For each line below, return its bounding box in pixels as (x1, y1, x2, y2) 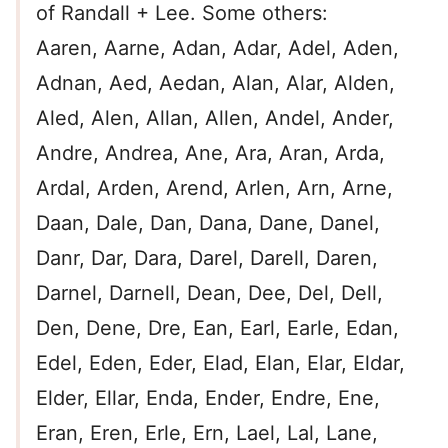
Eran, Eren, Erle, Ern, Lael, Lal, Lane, (36, 421, 378, 446)
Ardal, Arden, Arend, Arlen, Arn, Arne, (36, 176, 393, 201)
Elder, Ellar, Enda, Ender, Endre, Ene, (36, 386, 380, 411)
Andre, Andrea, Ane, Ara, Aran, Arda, (36, 141, 385, 166)
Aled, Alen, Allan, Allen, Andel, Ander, (36, 106, 394, 131)
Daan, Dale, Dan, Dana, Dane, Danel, (36, 211, 380, 236)
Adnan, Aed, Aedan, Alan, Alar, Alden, (36, 71, 395, 96)
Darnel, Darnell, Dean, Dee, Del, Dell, (36, 281, 383, 306)
